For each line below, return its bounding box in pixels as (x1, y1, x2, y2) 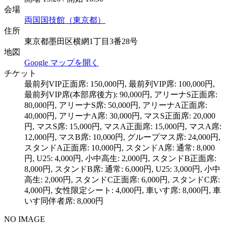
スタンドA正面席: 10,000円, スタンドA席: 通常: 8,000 (24, 143, 215, 152)
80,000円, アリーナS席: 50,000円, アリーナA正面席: (24, 100, 207, 109)
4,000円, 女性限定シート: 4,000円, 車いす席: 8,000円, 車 (24, 185, 221, 195)
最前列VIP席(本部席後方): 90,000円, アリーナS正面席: (24, 90, 217, 99)
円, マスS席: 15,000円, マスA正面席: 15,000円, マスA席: (24, 122, 221, 131)
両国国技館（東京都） (24, 15, 105, 24)
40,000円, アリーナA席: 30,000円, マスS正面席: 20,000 (24, 111, 215, 120)
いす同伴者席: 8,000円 (24, 196, 103, 205)
